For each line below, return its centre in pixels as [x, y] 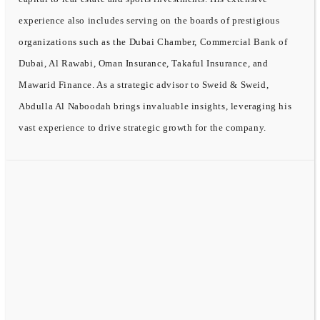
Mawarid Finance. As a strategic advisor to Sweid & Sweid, [144, 84]
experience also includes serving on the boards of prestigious [149, 20]
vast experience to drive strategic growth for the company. [142, 127]
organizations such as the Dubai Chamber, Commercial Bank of [153, 41]
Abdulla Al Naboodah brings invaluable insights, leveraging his [155, 106]
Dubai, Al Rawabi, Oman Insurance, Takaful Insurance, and [144, 63]
